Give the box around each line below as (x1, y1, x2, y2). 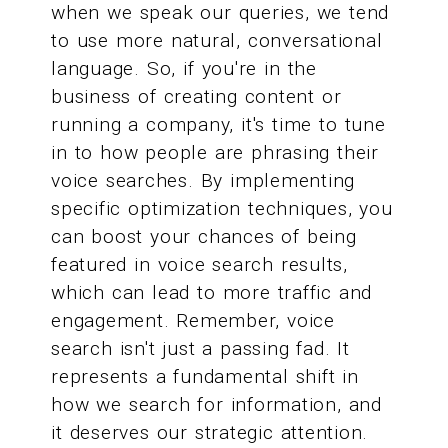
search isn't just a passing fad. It (51, 337, 350, 361)
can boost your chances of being (51, 225, 357, 249)
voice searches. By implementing (51, 169, 356, 193)
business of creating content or (51, 85, 342, 109)
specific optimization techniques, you (51, 197, 393, 221)
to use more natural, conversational (51, 29, 383, 53)
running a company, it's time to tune (51, 113, 386, 137)
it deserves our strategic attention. (51, 421, 369, 445)
